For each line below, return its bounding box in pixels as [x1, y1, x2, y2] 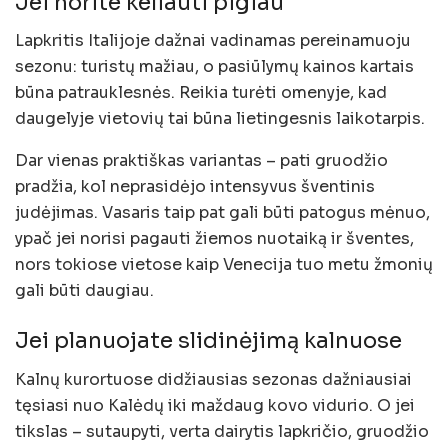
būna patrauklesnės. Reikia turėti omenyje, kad [15, 82, 387, 104]
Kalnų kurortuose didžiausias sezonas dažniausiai [15, 368, 412, 390]
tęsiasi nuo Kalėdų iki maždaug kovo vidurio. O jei [15, 394, 415, 416]
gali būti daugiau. [15, 280, 154, 302]
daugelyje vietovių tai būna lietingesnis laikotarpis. [15, 108, 425, 130]
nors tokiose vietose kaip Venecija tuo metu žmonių [15, 254, 433, 276]
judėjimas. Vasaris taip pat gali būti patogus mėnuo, [15, 202, 430, 224]
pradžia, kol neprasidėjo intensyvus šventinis [15, 176, 375, 198]
